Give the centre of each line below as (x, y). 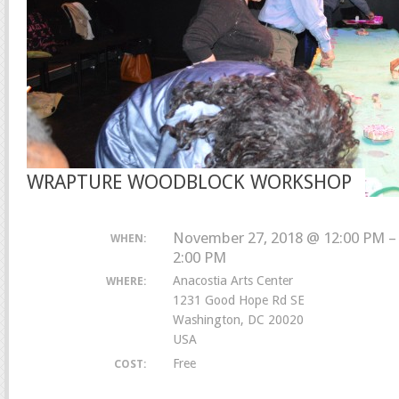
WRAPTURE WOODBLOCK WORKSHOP (189, 182)
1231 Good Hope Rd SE (238, 300)
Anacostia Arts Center (232, 281)
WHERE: (126, 281)
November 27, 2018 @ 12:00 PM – (284, 237)
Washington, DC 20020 (238, 320)
